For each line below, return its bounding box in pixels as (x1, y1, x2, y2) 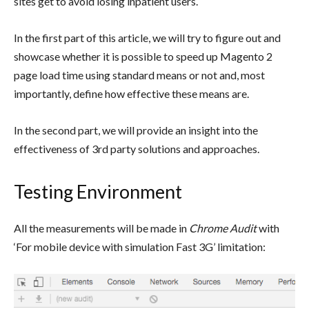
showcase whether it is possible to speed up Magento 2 (14, 50, 272, 63)
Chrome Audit (189, 221, 259, 235)
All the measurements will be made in (14, 221, 189, 235)
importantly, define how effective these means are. (14, 87, 249, 101)
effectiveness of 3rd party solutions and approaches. (14, 142, 259, 156)
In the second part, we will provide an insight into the (14, 123, 258, 137)
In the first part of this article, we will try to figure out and (14, 31, 281, 45)
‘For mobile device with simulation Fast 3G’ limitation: (14, 240, 266, 254)
